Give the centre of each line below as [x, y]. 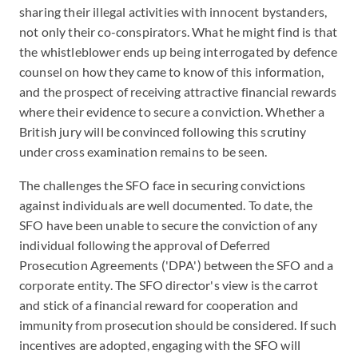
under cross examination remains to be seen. [145, 151]
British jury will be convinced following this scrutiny [163, 131]
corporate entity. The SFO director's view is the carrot [169, 285]
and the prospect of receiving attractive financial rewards [178, 91]
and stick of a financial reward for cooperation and [159, 305]
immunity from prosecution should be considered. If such [178, 325]
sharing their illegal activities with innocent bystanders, [173, 12]
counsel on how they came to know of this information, [172, 72]
